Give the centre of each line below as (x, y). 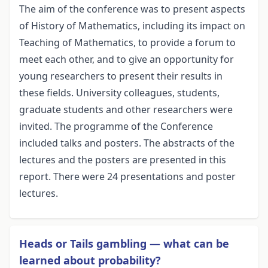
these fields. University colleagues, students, (119, 93)
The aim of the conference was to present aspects (132, 9)
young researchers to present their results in (121, 76)
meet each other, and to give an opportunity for (127, 60)
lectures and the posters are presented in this (123, 160)
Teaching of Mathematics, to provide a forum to (127, 43)
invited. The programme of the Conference (116, 127)
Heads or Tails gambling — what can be (124, 244)
